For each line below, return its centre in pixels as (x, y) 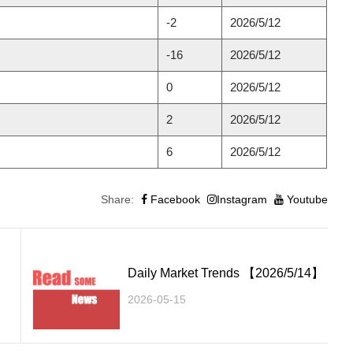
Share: (117, 199)
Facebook (173, 199)
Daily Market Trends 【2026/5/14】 (226, 273)
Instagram (242, 199)
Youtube (305, 199)
